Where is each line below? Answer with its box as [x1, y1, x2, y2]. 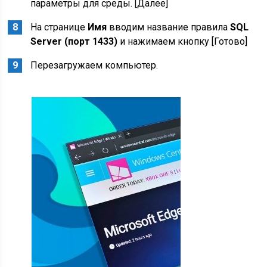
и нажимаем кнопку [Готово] [117, 36, 248, 48]
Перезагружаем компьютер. [30, 60, 159, 72]
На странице [30, 21, 88, 33]
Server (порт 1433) [30, 36, 118, 48]
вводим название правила [107, 21, 231, 33]
